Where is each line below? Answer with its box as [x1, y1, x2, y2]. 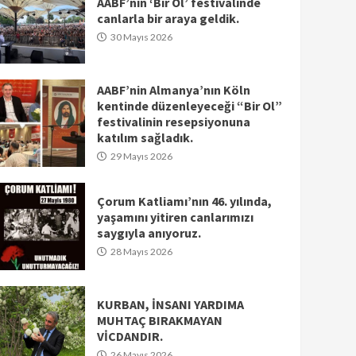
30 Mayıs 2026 [108, 31, 172, 44]
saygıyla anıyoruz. [96, 225, 201, 242]
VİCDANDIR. [96, 328, 163, 345]
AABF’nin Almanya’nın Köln [96, 82, 250, 99]
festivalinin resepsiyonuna [96, 114, 250, 130]
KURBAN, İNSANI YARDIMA [96, 296, 244, 313]
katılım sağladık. [96, 130, 193, 146]
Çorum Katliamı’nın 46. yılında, [96, 193, 272, 210]
